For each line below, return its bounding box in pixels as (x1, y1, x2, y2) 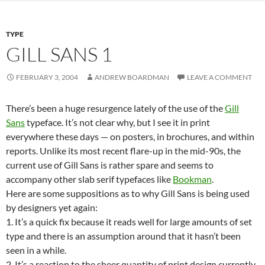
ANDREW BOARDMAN (95, 73, 169, 82)
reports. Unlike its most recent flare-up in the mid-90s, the (6, 145, 241, 156)
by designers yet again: (6, 202, 98, 213)
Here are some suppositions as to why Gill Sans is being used (6, 188, 250, 199)
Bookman (173, 173, 212, 185)
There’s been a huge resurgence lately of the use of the (6, 102, 225, 114)
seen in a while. (6, 244, 66, 256)
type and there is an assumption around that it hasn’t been (6, 230, 241, 241)
